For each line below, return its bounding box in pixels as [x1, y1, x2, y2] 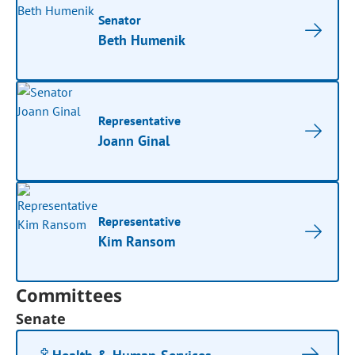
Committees [16, 283, 123, 307]
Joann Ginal [98, 132, 170, 150]
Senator [98, 12, 142, 28]
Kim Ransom [98, 232, 176, 250]
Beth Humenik [98, 31, 186, 49]
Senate [16, 309, 67, 328]
